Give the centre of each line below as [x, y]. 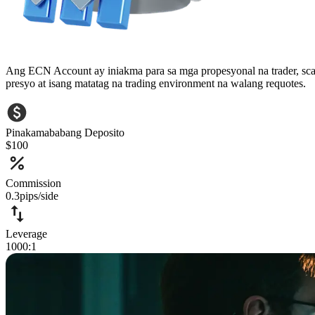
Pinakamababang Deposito [65, 132]
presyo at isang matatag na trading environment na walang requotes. [156, 83]
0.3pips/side [32, 195]
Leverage [26, 233]
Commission [33, 183]
